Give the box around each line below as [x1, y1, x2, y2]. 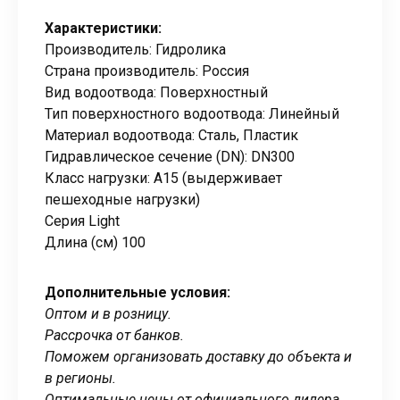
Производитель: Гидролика [45, 40, 226, 58]
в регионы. [45, 369, 116, 387]
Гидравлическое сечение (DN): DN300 [45, 147, 295, 165]
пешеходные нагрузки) [45, 190, 200, 208]
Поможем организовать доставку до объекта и [45, 347, 352, 365]
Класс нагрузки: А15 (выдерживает [45, 169, 282, 187]
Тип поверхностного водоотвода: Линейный [45, 104, 339, 122]
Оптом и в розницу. [45, 304, 171, 322]
